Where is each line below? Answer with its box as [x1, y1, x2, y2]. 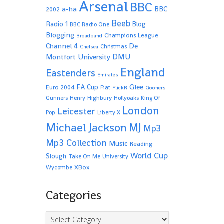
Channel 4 [45, 41, 78, 50]
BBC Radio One [69, 21, 109, 28]
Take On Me [68, 153, 100, 160]
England [120, 64, 165, 80]
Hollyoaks [113, 94, 139, 101]
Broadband [76, 32, 102, 39]
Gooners [145, 84, 166, 91]
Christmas [100, 43, 127, 50]
